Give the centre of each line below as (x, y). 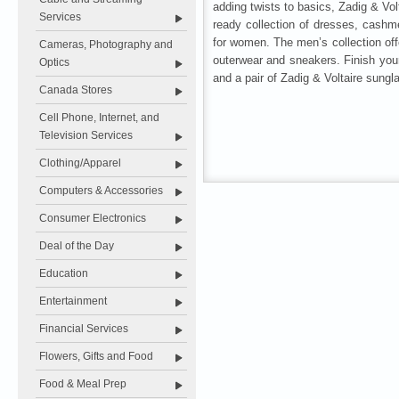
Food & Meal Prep (83, 384)
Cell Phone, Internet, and (99, 118)
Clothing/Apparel (80, 163)
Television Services (86, 135)
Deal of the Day (77, 246)
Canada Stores (76, 90)
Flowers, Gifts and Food (96, 356)
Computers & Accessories (101, 191)
